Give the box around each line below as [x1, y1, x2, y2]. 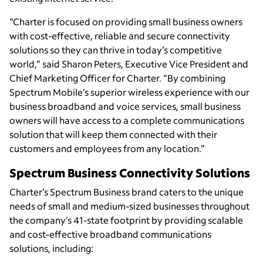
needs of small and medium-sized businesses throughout [9, 200, 249, 213]
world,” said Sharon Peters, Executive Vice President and [9, 58, 248, 70]
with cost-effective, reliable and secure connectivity [9, 29, 230, 42]
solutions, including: [9, 242, 93, 255]
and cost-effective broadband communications [9, 228, 211, 241]
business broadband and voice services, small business [9, 100, 241, 113]
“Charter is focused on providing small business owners [9, 15, 242, 28]
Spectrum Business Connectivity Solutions [9, 165, 250, 181]
